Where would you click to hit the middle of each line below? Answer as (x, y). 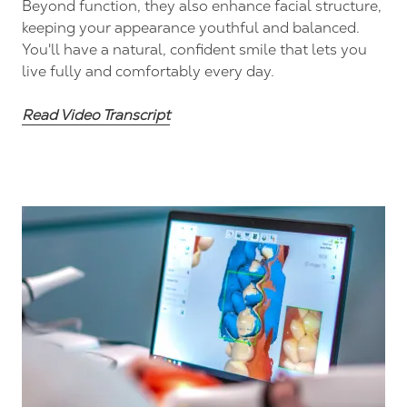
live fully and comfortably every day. (148, 71)
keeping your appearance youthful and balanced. (191, 27)
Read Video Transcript (96, 114)
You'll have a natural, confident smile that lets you (194, 49)
